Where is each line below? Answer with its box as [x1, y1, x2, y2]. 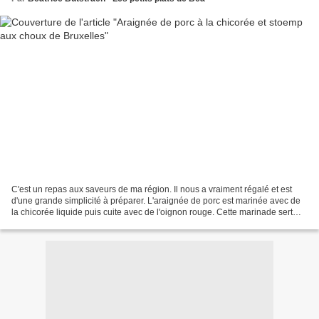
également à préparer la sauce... [11, 218, 137, 229]
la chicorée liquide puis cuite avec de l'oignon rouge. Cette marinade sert [11, 206, 293, 217]
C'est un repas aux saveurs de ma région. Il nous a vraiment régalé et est [11, 184, 292, 194]
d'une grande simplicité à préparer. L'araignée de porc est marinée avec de [11, 195, 300, 206]
